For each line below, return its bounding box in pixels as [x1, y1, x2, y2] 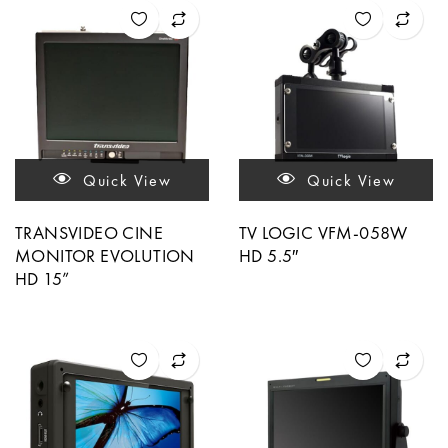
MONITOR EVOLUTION [15, 243, 195, 267]
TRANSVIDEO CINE [15, 220, 163, 244]
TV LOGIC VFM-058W [239, 220, 408, 244]
